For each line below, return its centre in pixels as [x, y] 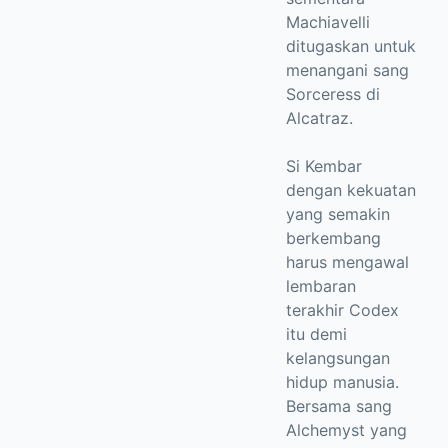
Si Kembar [324, 166]
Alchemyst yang [346, 430]
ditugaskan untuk [351, 46]
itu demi [316, 334]
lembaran [321, 286]
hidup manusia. [342, 382]
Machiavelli [328, 22]
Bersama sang [339, 406]
